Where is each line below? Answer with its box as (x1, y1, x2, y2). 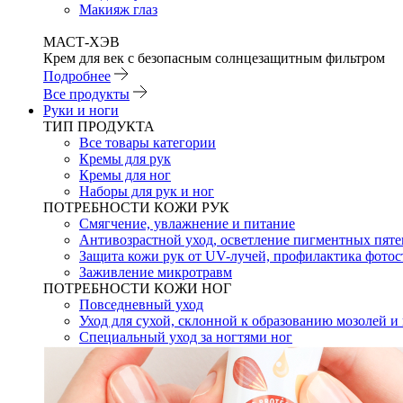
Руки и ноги (43, 103, 119, 118)
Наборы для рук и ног (79, 184, 214, 199)
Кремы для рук (79, 151, 171, 166)
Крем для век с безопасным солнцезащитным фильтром (43, 50, 385, 66)
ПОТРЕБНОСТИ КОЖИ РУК (43, 200, 229, 215)
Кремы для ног (79, 167, 171, 183)
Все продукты (43, 86, 130, 102)
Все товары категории (79, 135, 216, 150)
